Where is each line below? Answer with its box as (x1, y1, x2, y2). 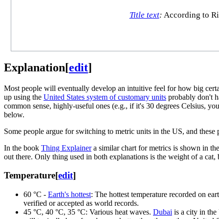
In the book (4, 143, 41, 152)
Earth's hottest (48, 190, 91, 199)
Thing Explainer (41, 143, 91, 152)
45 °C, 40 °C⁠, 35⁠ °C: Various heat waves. (23, 208, 153, 217)
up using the (4, 92, 44, 101)
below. (4, 110, 24, 119)
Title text (129, 10, 159, 20)
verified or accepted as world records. (23, 199, 139, 208)
